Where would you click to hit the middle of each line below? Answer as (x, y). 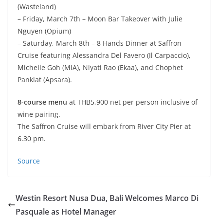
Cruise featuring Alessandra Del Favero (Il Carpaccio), (104, 55)
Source (29, 161)
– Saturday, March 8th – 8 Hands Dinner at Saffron (100, 43)
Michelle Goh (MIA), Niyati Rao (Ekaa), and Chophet (100, 68)
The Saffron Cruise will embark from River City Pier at (104, 127)
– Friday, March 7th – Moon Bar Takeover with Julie (100, 19)
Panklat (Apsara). (45, 80)
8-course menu (42, 102)
